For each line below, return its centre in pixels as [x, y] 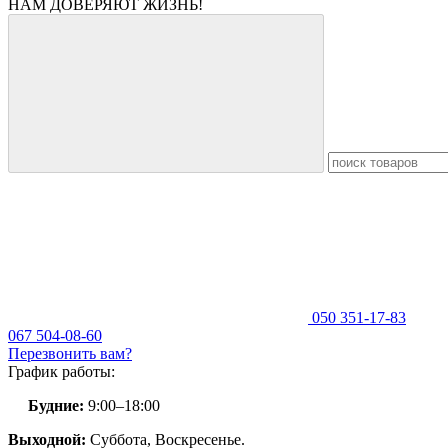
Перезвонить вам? [70, 353]
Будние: [46, 405]
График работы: [61, 371]
